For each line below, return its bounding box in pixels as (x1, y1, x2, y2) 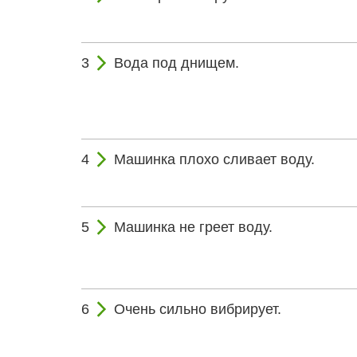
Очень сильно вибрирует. (114, 300, 281, 317)
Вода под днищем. (114, 54, 239, 71)
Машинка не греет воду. (114, 218, 273, 235)
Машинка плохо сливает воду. (114, 151, 315, 167)
